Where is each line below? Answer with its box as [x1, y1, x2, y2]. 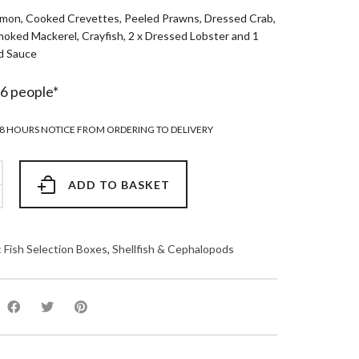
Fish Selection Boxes [3, 242, 107, 256]
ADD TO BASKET [67, 178, 170, 192]
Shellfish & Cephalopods [111, 242, 234, 256]
